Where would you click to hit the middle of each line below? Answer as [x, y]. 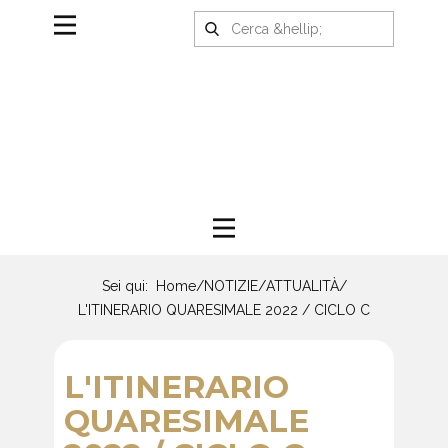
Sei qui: [128, 286]
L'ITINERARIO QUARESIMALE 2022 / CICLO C [224, 309]
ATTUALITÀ [302, 286]
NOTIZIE [230, 286]
